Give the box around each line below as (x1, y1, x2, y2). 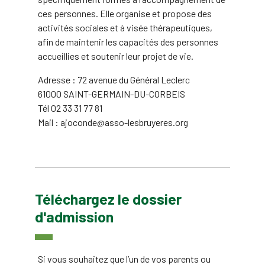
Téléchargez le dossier (35, 190, 182, 208)
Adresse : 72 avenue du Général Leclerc (38, 73, 190, 85)
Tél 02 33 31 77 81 (38, 102, 102, 114)
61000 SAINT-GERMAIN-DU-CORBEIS (38, 88, 185, 99)
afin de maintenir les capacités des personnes (38, 35, 218, 47)
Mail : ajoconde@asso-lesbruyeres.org (38, 116, 188, 128)
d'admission (35, 208, 114, 225)
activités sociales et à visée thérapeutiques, (38, 21, 212, 33)
